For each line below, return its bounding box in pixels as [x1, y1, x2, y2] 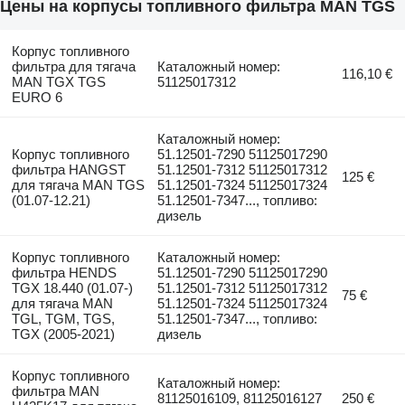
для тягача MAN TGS [11, 176, 145, 193]
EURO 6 [11, 89, 62, 105]
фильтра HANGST [11, 161, 126, 177]
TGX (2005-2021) [11, 325, 115, 342]
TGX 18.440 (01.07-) [11, 279, 133, 296]
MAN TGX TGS [11, 73, 106, 89]
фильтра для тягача [11, 58, 136, 74]
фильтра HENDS [11, 264, 117, 280]
